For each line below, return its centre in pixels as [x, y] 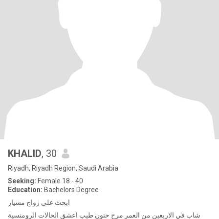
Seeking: [22, 181]
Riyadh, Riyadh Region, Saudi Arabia [63, 168]
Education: [25, 190]
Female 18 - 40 [60, 181]
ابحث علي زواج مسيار [39, 202]
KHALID [25, 153]
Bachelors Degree [71, 190]
